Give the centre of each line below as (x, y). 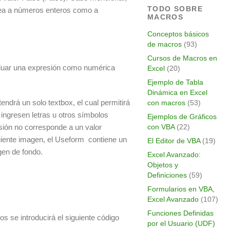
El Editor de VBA (174, 141)
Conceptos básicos (178, 34)
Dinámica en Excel (177, 92)
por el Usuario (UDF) (181, 223)
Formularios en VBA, (181, 189)
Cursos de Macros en (182, 58)
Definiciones (167, 175)
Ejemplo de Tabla (175, 82)
